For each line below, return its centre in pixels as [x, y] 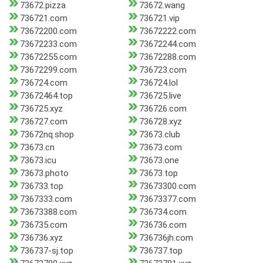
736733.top [42, 186]
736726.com [163, 109]
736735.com [44, 225]
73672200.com [48, 31]
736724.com [44, 83]
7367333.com [46, 199]
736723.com [163, 70]
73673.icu [38, 161]
